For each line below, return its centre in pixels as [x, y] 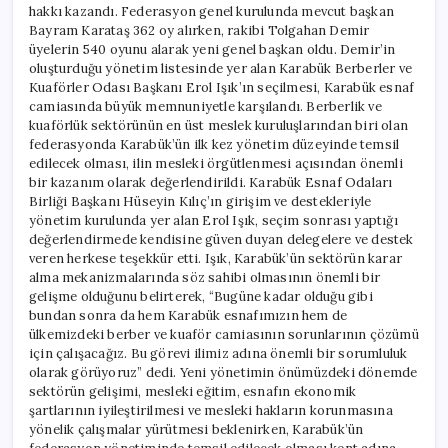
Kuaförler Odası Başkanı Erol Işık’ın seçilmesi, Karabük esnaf [222, 88]
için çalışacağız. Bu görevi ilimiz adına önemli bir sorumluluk [218, 354]
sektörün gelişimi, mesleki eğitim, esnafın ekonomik [193, 392]
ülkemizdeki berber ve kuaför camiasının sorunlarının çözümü [224, 335]
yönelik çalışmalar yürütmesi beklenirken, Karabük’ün [196, 430]
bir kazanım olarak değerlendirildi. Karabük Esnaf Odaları [211, 183]
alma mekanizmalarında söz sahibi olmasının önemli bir [205, 278]
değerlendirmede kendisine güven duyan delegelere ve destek [221, 240]
